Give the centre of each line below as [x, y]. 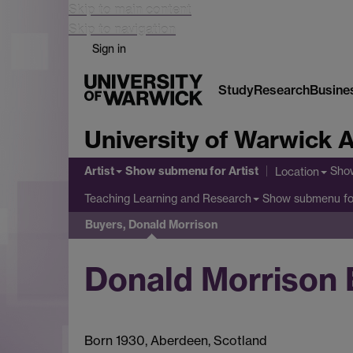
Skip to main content [130, 9]
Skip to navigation [122, 29]
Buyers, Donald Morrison [151, 225]
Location [297, 171]
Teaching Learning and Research [168, 199]
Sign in [109, 48]
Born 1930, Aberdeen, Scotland [176, 340]
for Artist [233, 171]
